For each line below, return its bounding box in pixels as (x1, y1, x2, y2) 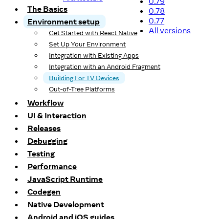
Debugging (27, 136, 67, 146)
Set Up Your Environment (49, 40, 126, 48)
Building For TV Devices (49, 74, 119, 82)
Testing (27, 149, 55, 158)
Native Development (27, 199, 104, 209)
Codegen (27, 187, 61, 197)
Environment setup (27, 17, 100, 26)
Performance (27, 161, 77, 171)
